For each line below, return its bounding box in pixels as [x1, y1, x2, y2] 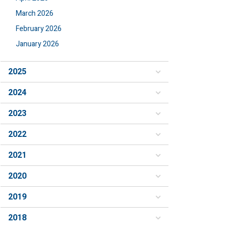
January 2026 [16, 39, 59, 49]
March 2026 [16, 8, 53, 19]
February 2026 [16, 23, 62, 34]
